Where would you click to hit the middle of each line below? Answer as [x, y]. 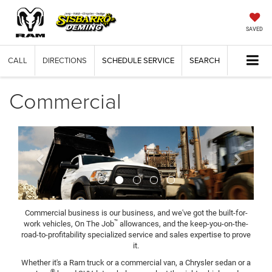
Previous [59, 134]
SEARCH [205, 60]
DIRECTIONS [65, 60]
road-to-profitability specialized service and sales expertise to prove [136, 234]
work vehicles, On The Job [69, 223]
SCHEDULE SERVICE [138, 60]
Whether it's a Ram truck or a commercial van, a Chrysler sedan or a [136, 262]
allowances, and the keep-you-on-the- [183, 223]
